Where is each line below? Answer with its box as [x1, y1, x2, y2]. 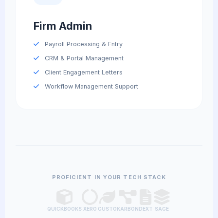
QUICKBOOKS [47, 205, 82, 212]
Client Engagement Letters [42, 69, 123, 76]
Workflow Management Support [42, 83, 138, 91]
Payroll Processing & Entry [42, 40, 123, 48]
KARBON [117, 205, 139, 212]
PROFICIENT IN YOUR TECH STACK [52, 174, 166, 181]
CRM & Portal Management [42, 54, 124, 62]
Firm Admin [34, 19, 92, 32]
